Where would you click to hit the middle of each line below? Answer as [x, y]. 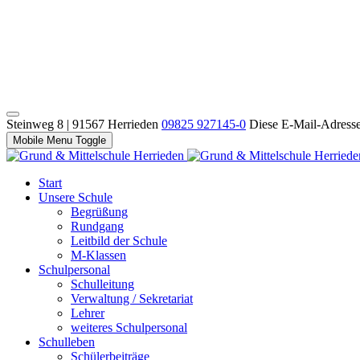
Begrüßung [99, 212]
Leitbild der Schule [119, 241]
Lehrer [88, 313]
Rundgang [97, 226]
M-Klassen [98, 255]
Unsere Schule [76, 197]
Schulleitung [102, 284]
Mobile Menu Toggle [59, 140]
